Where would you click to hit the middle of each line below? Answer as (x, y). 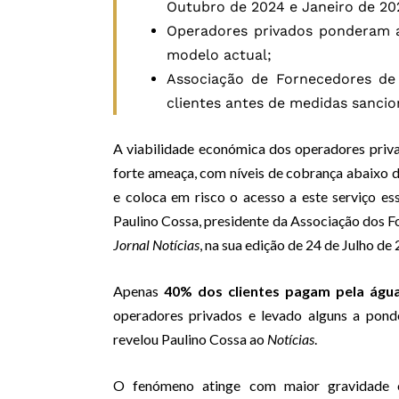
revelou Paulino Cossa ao (190, 339)
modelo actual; (219, 55)
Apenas (138, 291)
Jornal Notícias (156, 245)
